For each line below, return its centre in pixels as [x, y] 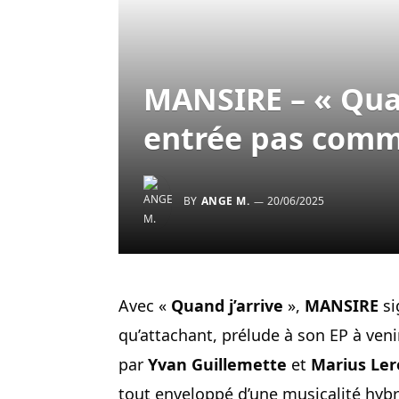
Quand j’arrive [227, 305]
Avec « [145, 305]
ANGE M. [226, 200]
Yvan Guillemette [217, 364]
